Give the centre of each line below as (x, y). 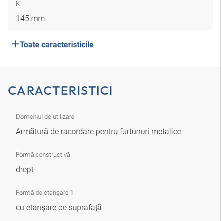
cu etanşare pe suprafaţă (60, 207)
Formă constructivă (43, 154)
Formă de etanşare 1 (45, 192)
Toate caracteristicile (57, 45)
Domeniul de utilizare (45, 116)
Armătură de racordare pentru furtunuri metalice (99, 131)
